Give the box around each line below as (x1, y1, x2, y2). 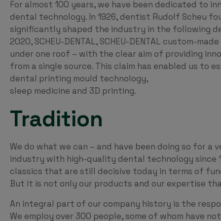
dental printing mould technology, (10, 73, 148, 84)
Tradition (10, 105, 103, 133)
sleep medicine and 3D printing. (10, 85, 136, 96)
